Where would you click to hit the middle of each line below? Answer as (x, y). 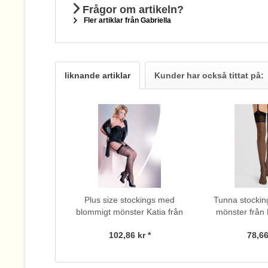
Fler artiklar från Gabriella (127, 20)
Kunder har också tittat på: (209, 75)
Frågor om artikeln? (132, 9)
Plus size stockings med (130, 200)
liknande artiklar (98, 75)
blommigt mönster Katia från (130, 211)
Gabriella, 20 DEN (130, 223)
